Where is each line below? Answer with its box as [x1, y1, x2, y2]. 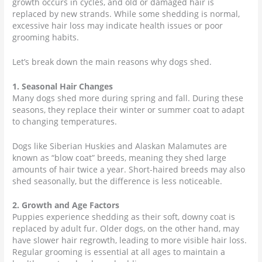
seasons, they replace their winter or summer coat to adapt [12, 104, 245, 115]
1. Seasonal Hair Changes [12, 80, 113, 92]
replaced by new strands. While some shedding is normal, [12, 8, 240, 19]
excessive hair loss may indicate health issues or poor [12, 19, 223, 31]
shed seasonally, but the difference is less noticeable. [12, 175, 223, 187]
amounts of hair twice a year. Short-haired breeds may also [12, 163, 246, 175]
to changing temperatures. [12, 115, 120, 127]
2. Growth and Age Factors [12, 199, 120, 211]
